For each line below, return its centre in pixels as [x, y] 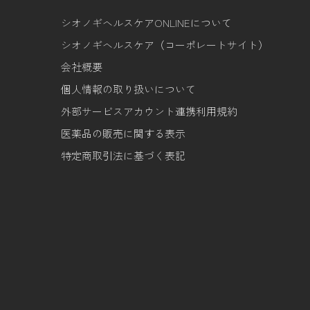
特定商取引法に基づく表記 [123, 155]
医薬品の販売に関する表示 [123, 133]
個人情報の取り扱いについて [128, 89]
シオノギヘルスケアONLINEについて [146, 22]
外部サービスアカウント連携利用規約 [149, 111]
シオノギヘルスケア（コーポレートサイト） [165, 44]
